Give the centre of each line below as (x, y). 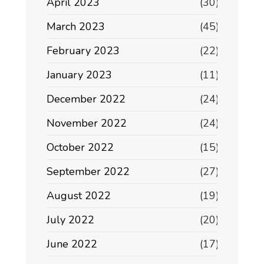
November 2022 (87, 123)
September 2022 (88, 172)
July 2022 (70, 220)
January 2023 (79, 75)
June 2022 (72, 244)
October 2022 (80, 148)
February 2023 (83, 51)
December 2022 (86, 99)
